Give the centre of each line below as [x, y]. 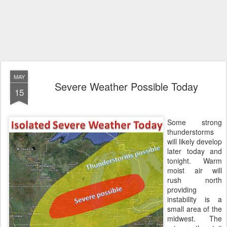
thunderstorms [191, 132]
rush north [195, 180]
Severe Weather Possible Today [126, 86]
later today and [195, 151]
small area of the [195, 209]
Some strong [195, 122]
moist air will [195, 170]
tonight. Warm [195, 161]
